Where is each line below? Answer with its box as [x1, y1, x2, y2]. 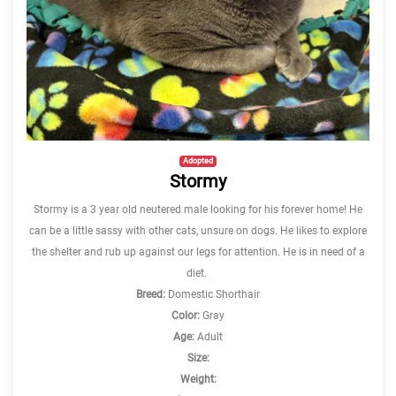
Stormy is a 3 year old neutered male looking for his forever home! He [34, 203, 362, 216]
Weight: [179, 373, 217, 385]
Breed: [136, 288, 165, 301]
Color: [171, 309, 200, 322]
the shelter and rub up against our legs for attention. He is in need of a [31, 246, 365, 258]
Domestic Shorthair [165, 288, 260, 301]
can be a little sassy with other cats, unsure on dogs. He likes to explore [29, 225, 367, 237]
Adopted [183, 156, 213, 165]
